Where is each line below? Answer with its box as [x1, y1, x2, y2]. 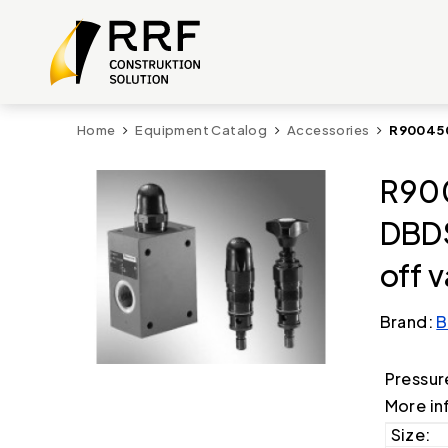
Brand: [379, 311, 437, 332]
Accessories [287, 122, 370, 138]
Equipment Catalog [135, 122, 268, 138]
